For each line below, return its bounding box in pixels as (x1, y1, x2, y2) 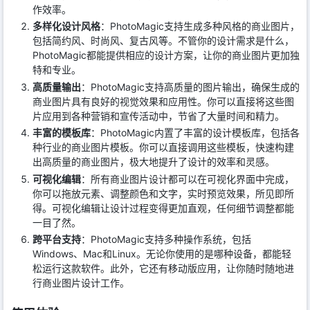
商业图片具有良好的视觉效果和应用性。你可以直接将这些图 (33, 95, 294, 107)
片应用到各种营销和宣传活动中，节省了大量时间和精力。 (33, 109, 284, 122)
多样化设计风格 (33, 20, 100, 33)
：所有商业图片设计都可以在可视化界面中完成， (81, 172, 294, 185)
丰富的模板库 (33, 127, 91, 139)
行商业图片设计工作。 (33, 277, 129, 289)
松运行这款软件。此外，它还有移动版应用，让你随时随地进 (33, 262, 294, 275)
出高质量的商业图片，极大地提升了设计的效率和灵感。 (33, 156, 275, 168)
